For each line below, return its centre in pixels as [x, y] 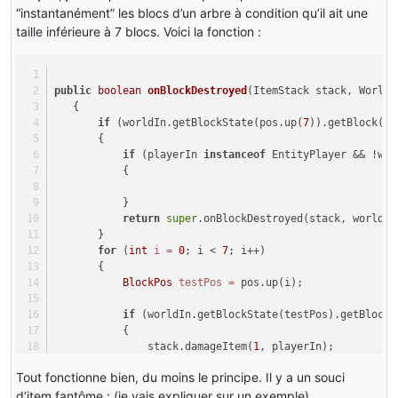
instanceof [235, 154]
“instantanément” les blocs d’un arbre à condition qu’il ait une [192, 13]
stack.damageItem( [154, 346]
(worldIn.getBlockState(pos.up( [207, 122]
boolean [120, 90]
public [73, 90]
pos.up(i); [269, 282]
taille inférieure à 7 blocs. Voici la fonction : [139, 32]
